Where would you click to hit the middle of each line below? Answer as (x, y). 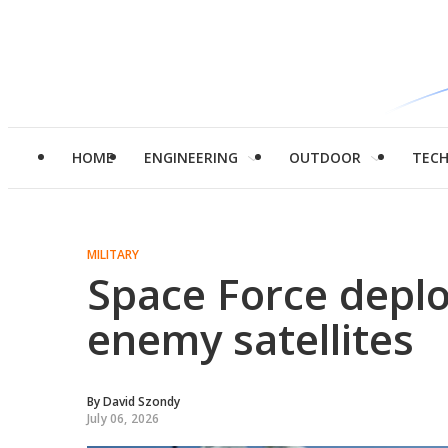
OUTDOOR (325, 157)
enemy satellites (250, 338)
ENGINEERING (191, 157)
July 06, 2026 (123, 418)
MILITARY (113, 254)
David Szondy (141, 401)
